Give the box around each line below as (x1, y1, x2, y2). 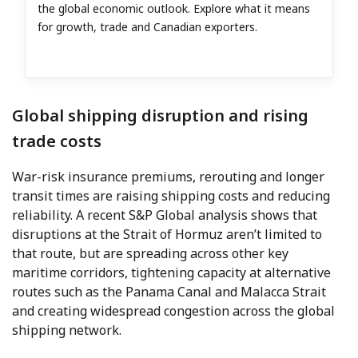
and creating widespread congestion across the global (12, 302, 335, 320)
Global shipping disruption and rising (12, 105, 308, 127)
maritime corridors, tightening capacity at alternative (12, 264, 331, 282)
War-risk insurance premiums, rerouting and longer (12, 168, 324, 186)
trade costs (12, 130, 101, 153)
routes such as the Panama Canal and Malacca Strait (12, 283, 326, 301)
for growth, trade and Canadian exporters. (38, 19, 257, 35)
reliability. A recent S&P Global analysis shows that (12, 206, 317, 225)
